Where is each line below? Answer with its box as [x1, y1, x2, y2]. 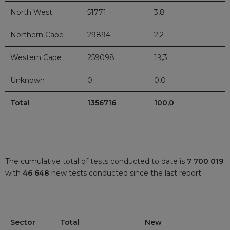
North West [10, 8, 52, 17]
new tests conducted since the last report [51, 168, 201, 178]
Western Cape [10, 53, 62, 63]
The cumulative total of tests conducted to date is [5, 156, 187, 166]
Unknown [10, 75, 45, 85]
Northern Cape [10, 30, 64, 40]
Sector [10, 217, 35, 227]
